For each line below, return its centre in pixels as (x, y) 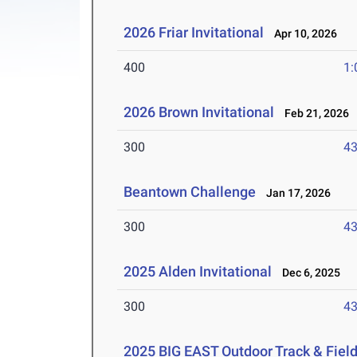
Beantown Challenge (190, 192)
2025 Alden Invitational (198, 272)
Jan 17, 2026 (295, 193)
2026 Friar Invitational (194, 33)
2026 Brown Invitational (199, 112)
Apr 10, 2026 (302, 34)
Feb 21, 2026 (314, 114)
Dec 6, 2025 (308, 273)
